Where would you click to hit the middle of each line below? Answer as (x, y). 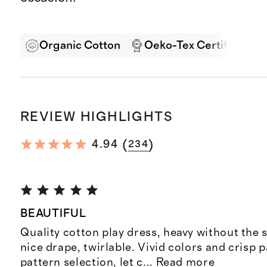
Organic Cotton (80, 46)
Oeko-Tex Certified (194, 46)
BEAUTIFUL (53, 214)
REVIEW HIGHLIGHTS (97, 117)
